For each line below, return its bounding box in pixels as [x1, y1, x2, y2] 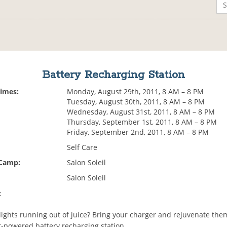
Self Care [67, 142, 98, 153]
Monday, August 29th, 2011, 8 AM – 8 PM [67, 87, 204, 97]
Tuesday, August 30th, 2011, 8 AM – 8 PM [67, 97, 205, 107]
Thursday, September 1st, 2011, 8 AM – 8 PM [67, 117, 217, 127]
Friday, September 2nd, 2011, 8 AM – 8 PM [67, 127, 209, 137]
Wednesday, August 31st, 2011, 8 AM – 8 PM [67, 107, 215, 117]
